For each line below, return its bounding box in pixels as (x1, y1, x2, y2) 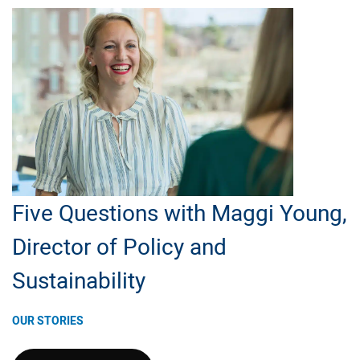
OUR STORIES (12, 312, 84, 329)
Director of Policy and (12, 231, 227, 262)
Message (31, 64, 84, 82)
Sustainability (12, 264, 145, 296)
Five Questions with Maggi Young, (12, 197, 347, 228)
